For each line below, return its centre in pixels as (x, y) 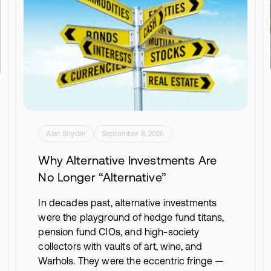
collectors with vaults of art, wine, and (120, 246)
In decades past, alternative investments (128, 202)
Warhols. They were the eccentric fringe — (131, 260)
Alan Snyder (66, 133)
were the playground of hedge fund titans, (131, 217)
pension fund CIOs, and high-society (119, 231)
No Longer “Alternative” (102, 177)
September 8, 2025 (133, 133)
